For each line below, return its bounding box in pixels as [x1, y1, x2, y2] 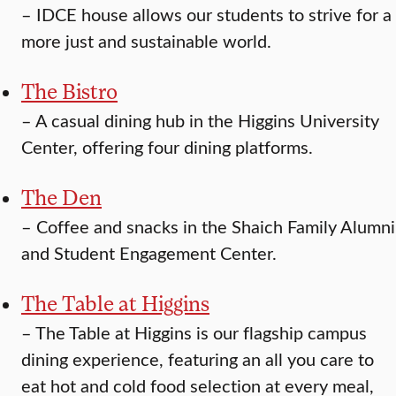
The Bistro [21, 78, 118, 104]
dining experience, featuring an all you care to [21, 346, 374, 371]
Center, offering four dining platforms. [21, 134, 313, 159]
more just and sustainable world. [21, 28, 271, 53]
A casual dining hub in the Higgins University [35, 108, 379, 133]
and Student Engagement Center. [21, 240, 277, 265]
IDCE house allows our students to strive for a [36, 2, 392, 27]
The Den [21, 184, 102, 210]
